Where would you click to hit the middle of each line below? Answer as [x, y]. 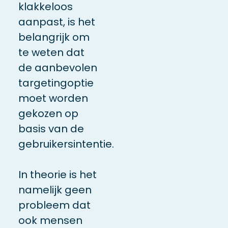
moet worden [53, 98]
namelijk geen [55, 190]
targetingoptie [56, 83]
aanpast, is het [56, 22]
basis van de [51, 129]
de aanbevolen [58, 68]
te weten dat [51, 53]
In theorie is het [57, 175]
